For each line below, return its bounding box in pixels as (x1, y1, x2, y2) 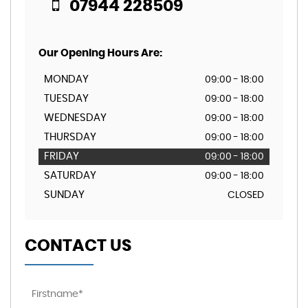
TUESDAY (44, 93, 89, 104)
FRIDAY (44, 151, 79, 162)
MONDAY (44, 74, 89, 85)
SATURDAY (44, 170, 96, 181)
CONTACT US (25, 238, 131, 254)
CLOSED (228, 190, 264, 200)
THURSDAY (44, 132, 96, 142)
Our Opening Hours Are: (38, 48, 162, 58)
